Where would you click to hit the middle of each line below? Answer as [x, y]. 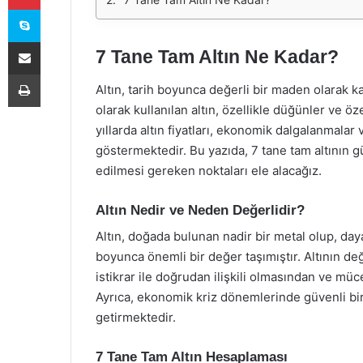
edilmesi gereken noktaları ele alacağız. [209, 170]
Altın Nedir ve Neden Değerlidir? [200, 210]
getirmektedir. [136, 317]
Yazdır [55, 74]
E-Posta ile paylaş [56, 41]
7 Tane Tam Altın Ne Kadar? [217, 57]
